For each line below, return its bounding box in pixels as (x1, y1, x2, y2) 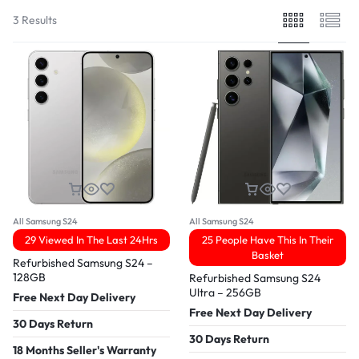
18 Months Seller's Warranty (13, 342, 156, 357)
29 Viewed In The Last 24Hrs (25, 232, 158, 246)
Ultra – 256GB (189, 284, 261, 300)
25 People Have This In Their (202, 232, 333, 246)
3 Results (13, 12, 57, 27)
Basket (252, 248, 284, 261)
